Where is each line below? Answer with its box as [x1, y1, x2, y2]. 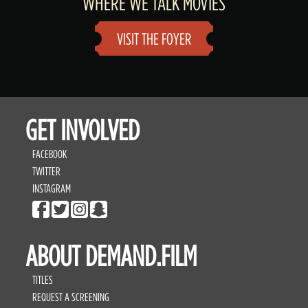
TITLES [32, 274, 54, 287]
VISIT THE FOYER [117, 30, 191, 47]
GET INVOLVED [25, 114, 140, 145]
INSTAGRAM [32, 181, 71, 195]
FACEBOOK [32, 147, 67, 160]
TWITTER [32, 164, 61, 177]
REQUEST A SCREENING [32, 291, 110, 304]
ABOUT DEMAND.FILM [25, 241, 197, 272]
